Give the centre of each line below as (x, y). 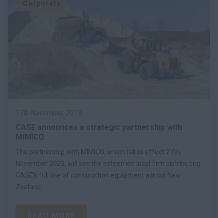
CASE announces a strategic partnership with (99, 127)
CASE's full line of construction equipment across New (98, 175)
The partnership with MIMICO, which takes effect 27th (98, 152)
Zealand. (29, 187)
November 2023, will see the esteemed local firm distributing (108, 163)
